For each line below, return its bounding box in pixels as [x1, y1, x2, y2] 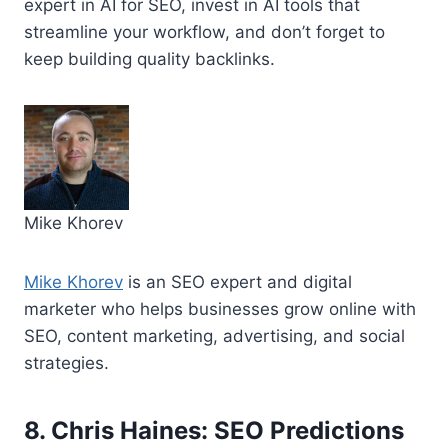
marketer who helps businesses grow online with [24, 298, 416, 319]
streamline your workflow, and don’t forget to [24, 21, 385, 42]
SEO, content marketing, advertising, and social [24, 325, 405, 346]
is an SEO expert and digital [123, 271, 352, 292]
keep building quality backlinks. [24, 48, 275, 69]
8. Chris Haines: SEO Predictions [24, 415, 404, 445]
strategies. [24, 352, 109, 373]
